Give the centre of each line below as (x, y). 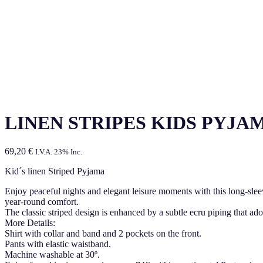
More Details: (30, 223)
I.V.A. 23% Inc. (59, 152)
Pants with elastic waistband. (58, 244)
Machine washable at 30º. (52, 255)
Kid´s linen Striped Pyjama (55, 171)
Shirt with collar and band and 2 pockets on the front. (103, 234)
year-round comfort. (42, 202)
